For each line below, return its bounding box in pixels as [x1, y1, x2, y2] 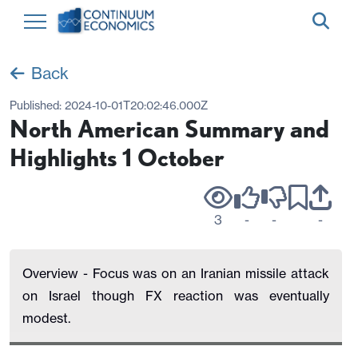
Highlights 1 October [10, 143, 225, 172]
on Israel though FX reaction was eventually [22, 288, 329, 304]
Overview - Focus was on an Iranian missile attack [22, 265, 329, 281]
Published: [10, 98, 65, 113]
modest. [22, 310, 74, 326]
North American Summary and [10, 114, 329, 143]
